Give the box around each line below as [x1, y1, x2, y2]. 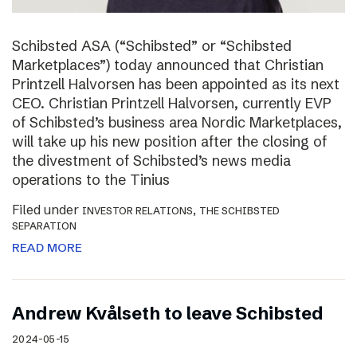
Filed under [12, 202, 82, 218]
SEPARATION [12, 220, 76, 233]
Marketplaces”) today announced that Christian [12, 56, 324, 75]
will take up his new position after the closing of [12, 132, 327, 151]
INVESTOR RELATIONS [82, 205, 193, 218]
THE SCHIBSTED [199, 205, 280, 218]
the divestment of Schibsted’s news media [12, 151, 291, 171]
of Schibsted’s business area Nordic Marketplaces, [12, 113, 342, 132]
